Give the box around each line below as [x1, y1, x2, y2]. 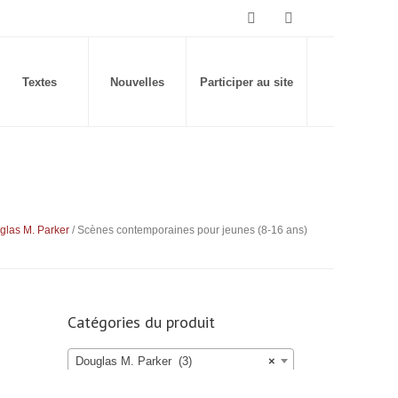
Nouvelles [110, 76, 164, 89]
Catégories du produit [68, 312, 215, 333]
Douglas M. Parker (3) [76, 354, 192, 369]
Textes [22, 76, 57, 89]
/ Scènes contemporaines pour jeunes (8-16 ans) [69, 224, 307, 237]
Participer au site [200, 76, 293, 89]
